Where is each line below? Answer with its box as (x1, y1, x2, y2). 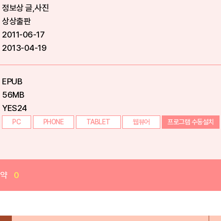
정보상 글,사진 (2, 3, 49, 13)
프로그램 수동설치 (167, 118, 214, 126)
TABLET (86, 118, 110, 126)
